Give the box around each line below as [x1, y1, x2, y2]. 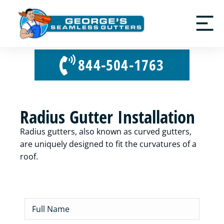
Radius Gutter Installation [20, 105, 195, 129]
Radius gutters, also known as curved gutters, [20, 126, 191, 137]
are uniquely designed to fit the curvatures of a [20, 138, 196, 150]
